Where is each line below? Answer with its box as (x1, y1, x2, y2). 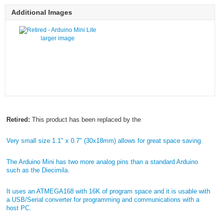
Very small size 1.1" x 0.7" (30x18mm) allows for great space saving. (6, 137, 203, 145)
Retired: (6, 116, 30, 124)
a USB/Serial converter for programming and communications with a (6, 196, 199, 204)
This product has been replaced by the (29, 116, 141, 124)
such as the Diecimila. (6, 166, 70, 174)
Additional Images (11, 8, 72, 17)
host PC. (6, 204, 31, 212)
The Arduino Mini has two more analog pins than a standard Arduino (6, 158, 198, 166)
